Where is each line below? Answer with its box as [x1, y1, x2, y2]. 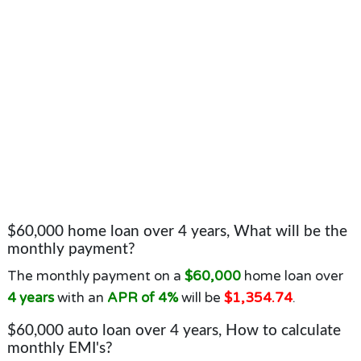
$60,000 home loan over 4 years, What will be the [6, 223, 347, 239]
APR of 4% [106, 289, 178, 306]
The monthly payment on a [6, 268, 185, 284]
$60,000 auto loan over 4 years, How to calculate [6, 323, 341, 338]
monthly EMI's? [6, 341, 113, 356]
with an [53, 289, 107, 306]
